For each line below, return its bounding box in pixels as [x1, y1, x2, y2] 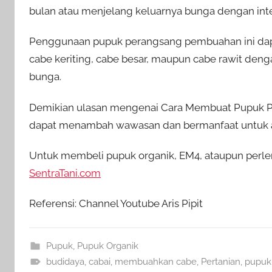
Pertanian [200, 256, 240, 268]
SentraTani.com [29, 166, 101, 179]
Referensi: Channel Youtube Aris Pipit [29, 197, 203, 210]
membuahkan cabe [114, 256, 197, 268]
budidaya [46, 256, 84, 268]
